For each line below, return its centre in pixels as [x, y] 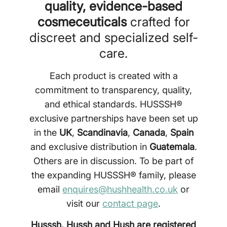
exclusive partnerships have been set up [113, 118]
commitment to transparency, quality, [113, 90]
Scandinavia [102, 132]
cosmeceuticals [82, 22]
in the [46, 132]
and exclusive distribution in [90, 146]
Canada [149, 132]
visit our [84, 203]
